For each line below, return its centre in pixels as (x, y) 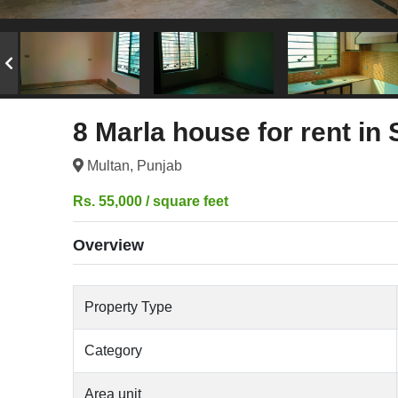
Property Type (129, 306)
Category (114, 350)
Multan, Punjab (133, 165)
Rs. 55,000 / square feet (151, 201)
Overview (109, 245)
